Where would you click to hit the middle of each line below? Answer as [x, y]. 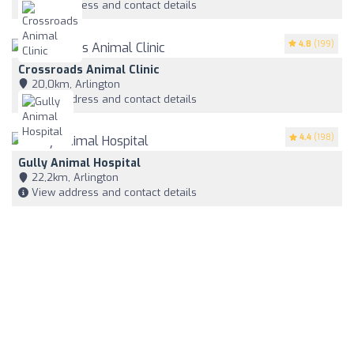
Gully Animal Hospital [79, 164]
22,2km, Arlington [73, 178]
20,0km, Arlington [74, 84]
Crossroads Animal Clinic [89, 70]
